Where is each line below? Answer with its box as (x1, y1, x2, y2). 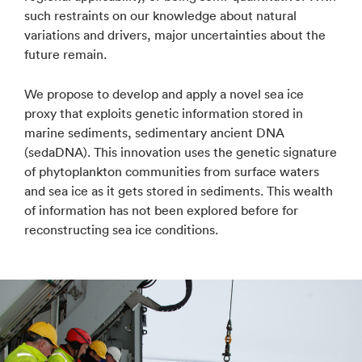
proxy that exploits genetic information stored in (24, 104, 303, 121)
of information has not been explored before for (24, 201, 298, 218)
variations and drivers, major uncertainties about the (24, 26, 326, 43)
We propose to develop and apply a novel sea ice (24, 85, 304, 102)
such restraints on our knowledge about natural (24, 6, 297, 23)
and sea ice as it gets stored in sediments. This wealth (24, 182, 333, 199)
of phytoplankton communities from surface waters (24, 162, 319, 179)
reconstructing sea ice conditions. (24, 221, 218, 238)
